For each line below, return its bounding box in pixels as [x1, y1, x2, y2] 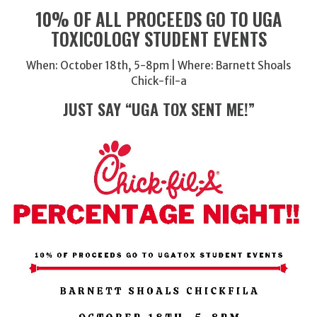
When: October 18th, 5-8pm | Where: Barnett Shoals [26, 59, 291, 73]
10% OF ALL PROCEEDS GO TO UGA [35, 5, 282, 32]
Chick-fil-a [130, 74, 187, 88]
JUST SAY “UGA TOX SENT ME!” [62, 97, 255, 121]
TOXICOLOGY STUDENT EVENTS [50, 25, 267, 52]
